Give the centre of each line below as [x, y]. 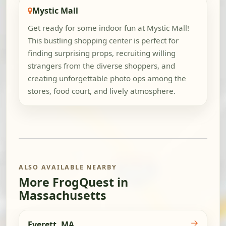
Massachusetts [63, 195]
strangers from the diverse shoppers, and [101, 66]
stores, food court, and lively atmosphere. [101, 91]
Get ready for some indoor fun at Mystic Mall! [108, 28]
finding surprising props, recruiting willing [101, 53]
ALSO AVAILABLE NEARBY [68, 167]
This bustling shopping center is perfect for [103, 41]
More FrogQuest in [73, 182]
